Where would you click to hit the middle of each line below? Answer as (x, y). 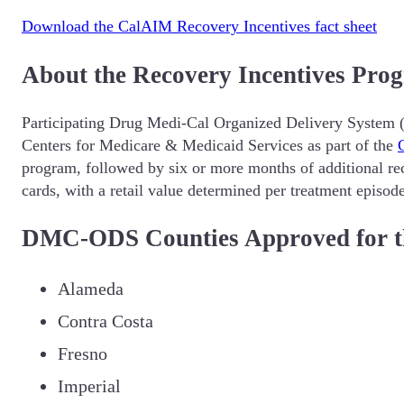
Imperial (92, 386)
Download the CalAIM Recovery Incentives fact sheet (199, 27)
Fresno (83, 353)
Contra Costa (106, 321)
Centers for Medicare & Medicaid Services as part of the (210, 146)
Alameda (91, 288)
